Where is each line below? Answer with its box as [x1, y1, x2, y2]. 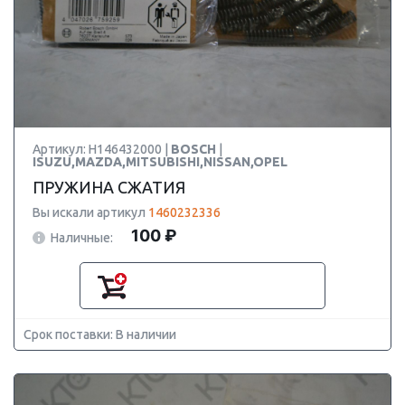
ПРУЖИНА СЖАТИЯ [33, 178, 185, 196]
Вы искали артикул [33, 205, 148, 220]
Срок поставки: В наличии [24, 327, 176, 342]
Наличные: [51, 230, 113, 245]
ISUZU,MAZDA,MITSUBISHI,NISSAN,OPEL [33, 155, 287, 169]
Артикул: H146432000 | [33, 142, 171, 156]
